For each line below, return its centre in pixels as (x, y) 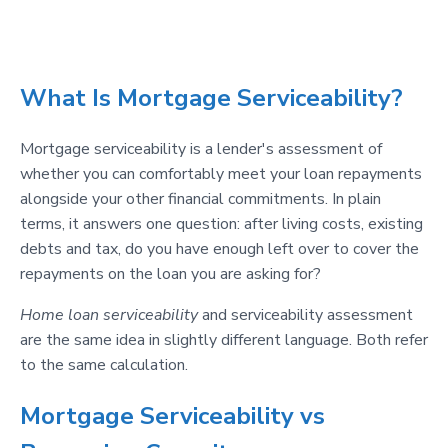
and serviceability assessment (305, 315)
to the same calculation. (104, 365)
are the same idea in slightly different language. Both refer (224, 340)
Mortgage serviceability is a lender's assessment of (201, 149)
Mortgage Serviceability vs (172, 415)
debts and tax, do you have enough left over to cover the (219, 249)
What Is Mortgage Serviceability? (211, 98)
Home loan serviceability (109, 315)
